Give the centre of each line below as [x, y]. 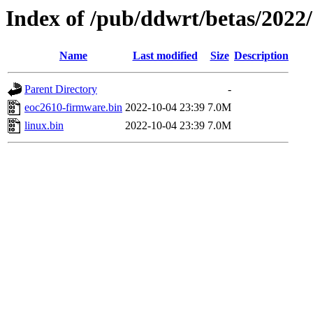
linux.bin [44, 126]
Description [261, 56]
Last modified [165, 56]
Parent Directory [61, 89]
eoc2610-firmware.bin [73, 108]
